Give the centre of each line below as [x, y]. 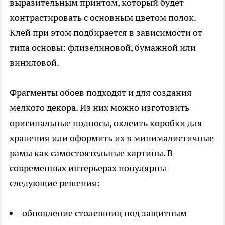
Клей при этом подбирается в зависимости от [106, 33]
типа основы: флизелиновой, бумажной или [103, 48]
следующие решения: [55, 183]
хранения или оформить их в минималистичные [112, 138]
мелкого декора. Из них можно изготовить [99, 108]
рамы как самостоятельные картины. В [91, 153]
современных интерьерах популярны [88, 168]
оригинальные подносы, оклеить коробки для [106, 123]
